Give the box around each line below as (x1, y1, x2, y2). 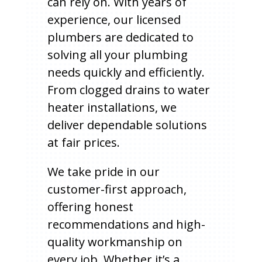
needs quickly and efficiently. (47, 64, 205, 80)
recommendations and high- (47, 216, 205, 232)
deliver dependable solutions (47, 116, 207, 133)
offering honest (47, 198, 133, 215)
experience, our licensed (47, 11, 181, 27)
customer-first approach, (47, 181, 187, 197)
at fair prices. (47, 134, 120, 150)
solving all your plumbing (47, 46, 188, 63)
